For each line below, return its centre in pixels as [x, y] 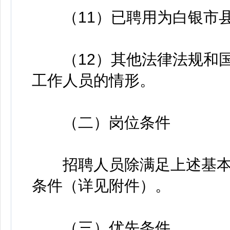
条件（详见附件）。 [101, 186]
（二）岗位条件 [101, 122]
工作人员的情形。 [93, 80]
